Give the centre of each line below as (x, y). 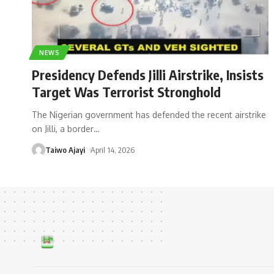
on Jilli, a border (63, 128)
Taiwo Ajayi (65, 150)
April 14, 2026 (112, 150)
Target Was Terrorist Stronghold (126, 91)
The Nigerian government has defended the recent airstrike (149, 114)
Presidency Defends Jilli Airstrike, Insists (148, 74)
